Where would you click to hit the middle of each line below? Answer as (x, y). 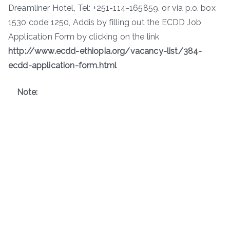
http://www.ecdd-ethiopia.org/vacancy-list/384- (105, 51)
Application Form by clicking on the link (84, 36)
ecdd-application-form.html (63, 65)
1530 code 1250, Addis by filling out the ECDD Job (105, 22)
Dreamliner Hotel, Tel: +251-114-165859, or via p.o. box (112, 8)
